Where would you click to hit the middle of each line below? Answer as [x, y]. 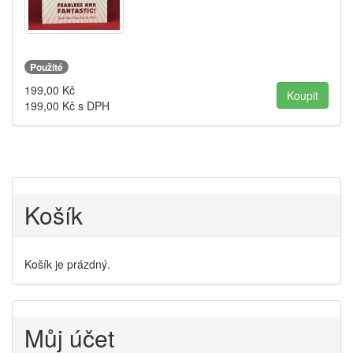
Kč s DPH [84, 106]
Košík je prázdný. [67, 264]
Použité [46, 67]
